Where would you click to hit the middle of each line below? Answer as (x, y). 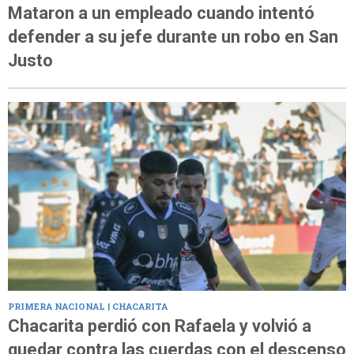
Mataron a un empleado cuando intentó (161, 13)
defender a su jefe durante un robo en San (173, 37)
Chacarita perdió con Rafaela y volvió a (160, 326)
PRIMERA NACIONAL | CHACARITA (88, 306)
